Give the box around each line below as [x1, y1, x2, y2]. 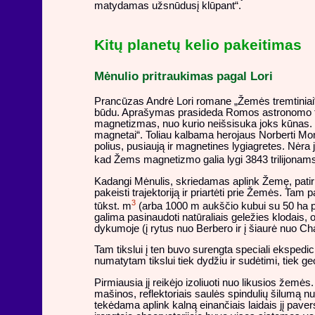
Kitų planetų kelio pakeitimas [94, 36, 302, 53]
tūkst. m [94, 200, 131, 212]
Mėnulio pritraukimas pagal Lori [94, 68, 273, 83]
